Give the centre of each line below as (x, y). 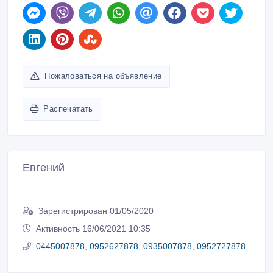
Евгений (44, 168)
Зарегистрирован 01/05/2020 (96, 211)
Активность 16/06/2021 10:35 (93, 229)
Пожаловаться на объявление (103, 76)
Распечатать (68, 109)
